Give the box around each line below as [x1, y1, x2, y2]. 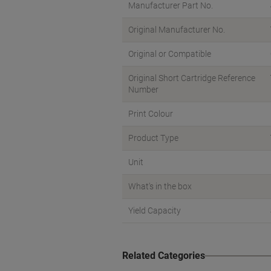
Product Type [128, 133, 178, 143]
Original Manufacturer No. [128, 25, 225, 34]
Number [128, 85, 158, 94]
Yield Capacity [128, 206, 181, 215]
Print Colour [128, 109, 173, 119]
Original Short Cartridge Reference [128, 73, 255, 83]
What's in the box [128, 181, 192, 191]
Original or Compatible [128, 49, 211, 59]
